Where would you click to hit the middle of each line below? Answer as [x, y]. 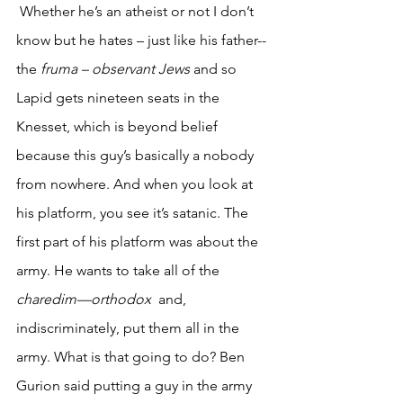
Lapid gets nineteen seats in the [120, 97]
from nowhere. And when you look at [136, 184]
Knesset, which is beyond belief [119, 126]
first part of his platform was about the [139, 241]
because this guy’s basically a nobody [137, 155]
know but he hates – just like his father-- [143, 40]
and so [215, 68]
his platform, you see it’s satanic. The [134, 212]
